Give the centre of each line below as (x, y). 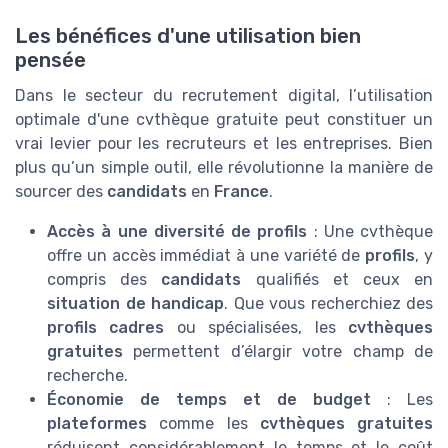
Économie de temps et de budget (209, 399)
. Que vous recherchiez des (328, 303)
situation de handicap (135, 303)
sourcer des (61, 191)
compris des (104, 279)
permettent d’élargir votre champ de (278, 351)
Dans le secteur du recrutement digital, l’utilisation (224, 95)
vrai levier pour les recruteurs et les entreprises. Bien (224, 143)
